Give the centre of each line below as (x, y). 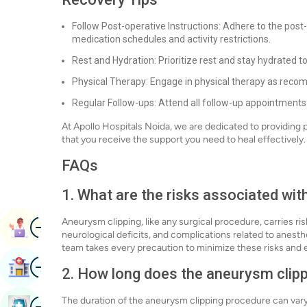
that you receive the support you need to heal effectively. (184, 139)
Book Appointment (78, 227)
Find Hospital (63, 267)
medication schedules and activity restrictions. (171, 39)
